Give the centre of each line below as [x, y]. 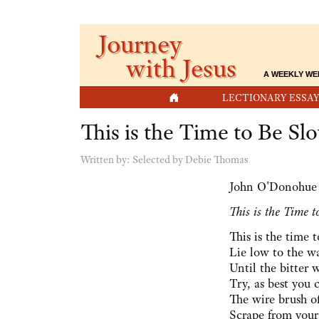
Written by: [106, 160]
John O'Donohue [273, 187]
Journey [140, 44]
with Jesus [184, 68]
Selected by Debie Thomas [190, 160]
